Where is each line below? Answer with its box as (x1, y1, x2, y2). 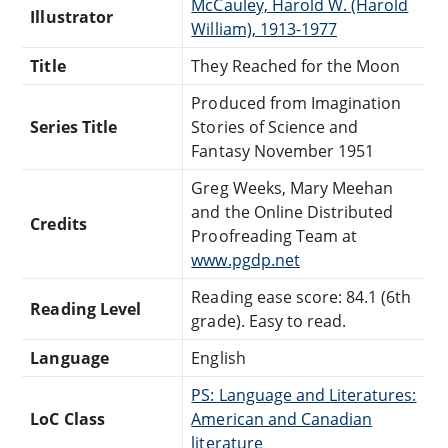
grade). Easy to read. (191, 310, 347, 333)
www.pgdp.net (191, 249, 300, 272)
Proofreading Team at (191, 225, 358, 248)
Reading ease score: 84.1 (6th (191, 286, 412, 309)
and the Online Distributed (191, 201, 394, 224)
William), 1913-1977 (191, 18, 338, 41)
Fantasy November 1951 (191, 140, 375, 163)
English (191, 347, 246, 370)
